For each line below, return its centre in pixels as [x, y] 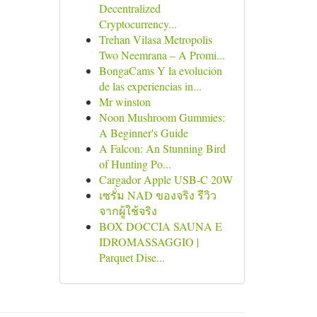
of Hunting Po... [135, 164]
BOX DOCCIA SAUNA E [160, 226]
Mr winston [125, 102]
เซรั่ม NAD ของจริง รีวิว [157, 195]
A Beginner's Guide [143, 133]
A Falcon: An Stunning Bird [162, 148]
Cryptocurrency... [138, 24]
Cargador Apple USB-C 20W [166, 179]
